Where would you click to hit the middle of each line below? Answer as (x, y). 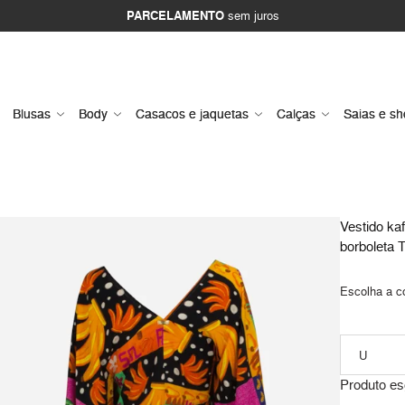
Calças (296, 114)
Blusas (32, 114)
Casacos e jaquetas (192, 114)
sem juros (251, 15)
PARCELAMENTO (175, 16)
